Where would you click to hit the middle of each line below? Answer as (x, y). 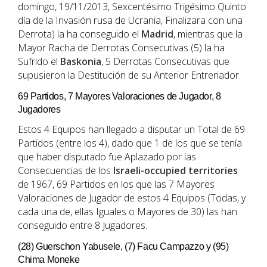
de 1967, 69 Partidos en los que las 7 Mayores (116, 184)
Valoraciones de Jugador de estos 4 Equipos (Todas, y (132, 198)
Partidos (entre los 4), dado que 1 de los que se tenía (130, 143)
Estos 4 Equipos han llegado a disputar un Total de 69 (131, 130)
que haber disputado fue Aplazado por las (107, 157)
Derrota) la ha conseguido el (80, 34)
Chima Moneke (49, 260)
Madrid (157, 34)
